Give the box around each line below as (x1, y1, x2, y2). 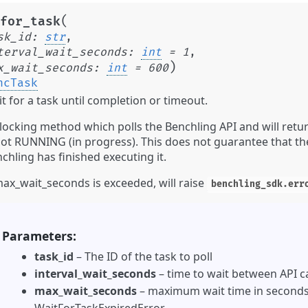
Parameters (1, 228, 73, 245)
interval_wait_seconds (34, 266, 156, 282)
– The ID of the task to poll (74, 249, 212, 265)
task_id (34, 249, 74, 265)
